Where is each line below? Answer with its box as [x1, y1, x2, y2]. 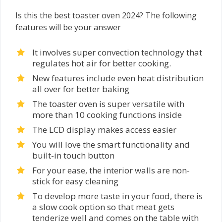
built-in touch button [32, 149, 114, 161]
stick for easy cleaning [32, 175, 118, 187]
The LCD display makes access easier [32, 123, 176, 135]
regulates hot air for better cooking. [32, 57, 171, 69]
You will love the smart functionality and [32, 138, 190, 150]
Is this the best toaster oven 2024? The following [15, 9, 197, 21]
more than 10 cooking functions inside [32, 109, 182, 120]
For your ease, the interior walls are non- [32, 164, 190, 176]
